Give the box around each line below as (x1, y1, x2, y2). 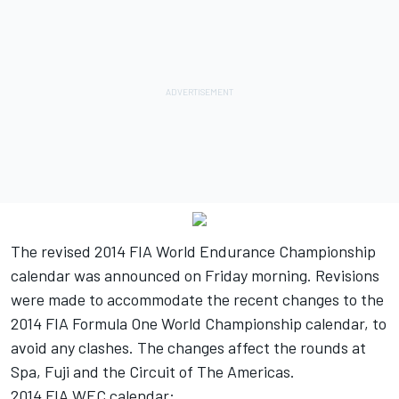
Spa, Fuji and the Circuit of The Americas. (11, 362, 295, 382)
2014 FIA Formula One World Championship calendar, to (11, 313, 387, 334)
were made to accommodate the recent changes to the (11, 289, 384, 310)
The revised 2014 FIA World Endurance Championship (11, 241, 376, 262)
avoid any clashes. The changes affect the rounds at (11, 338, 366, 358)
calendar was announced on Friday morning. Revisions (11, 265, 379, 286)
